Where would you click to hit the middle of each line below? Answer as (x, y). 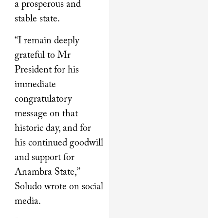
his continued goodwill (59, 143)
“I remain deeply (47, 41)
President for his (47, 70)
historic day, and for (53, 128)
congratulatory (43, 99)
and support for (45, 157)
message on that (46, 114)
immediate (35, 84)
